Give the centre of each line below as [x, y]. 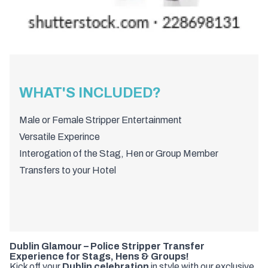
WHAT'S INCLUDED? [90, 92]
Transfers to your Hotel [68, 170]
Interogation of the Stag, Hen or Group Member [119, 153]
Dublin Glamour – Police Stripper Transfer [107, 246]
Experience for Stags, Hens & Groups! [99, 256]
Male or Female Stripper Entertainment [100, 120]
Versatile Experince [60, 136]
